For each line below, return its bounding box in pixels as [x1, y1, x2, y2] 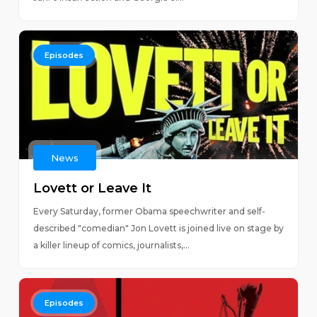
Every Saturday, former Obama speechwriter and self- [33, 206, 265, 217]
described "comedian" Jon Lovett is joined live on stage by [33, 223, 284, 234]
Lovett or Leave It [33, 180, 151, 196]
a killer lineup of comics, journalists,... [33, 240, 190, 250]
